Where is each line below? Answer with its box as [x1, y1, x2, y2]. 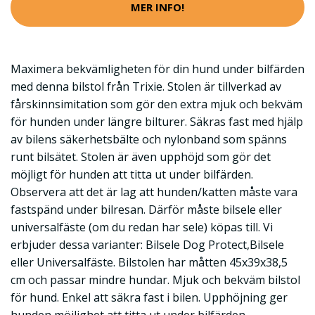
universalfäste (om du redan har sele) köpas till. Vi [11, 219, 273, 235]
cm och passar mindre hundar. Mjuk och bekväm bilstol [11, 271, 300, 288]
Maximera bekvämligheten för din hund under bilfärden [11, 60, 304, 77]
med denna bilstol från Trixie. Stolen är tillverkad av [11, 78, 281, 94]
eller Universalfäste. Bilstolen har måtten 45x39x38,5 [11, 254, 288, 270]
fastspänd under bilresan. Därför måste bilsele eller [11, 201, 282, 217]
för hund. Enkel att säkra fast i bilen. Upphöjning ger [11, 289, 288, 305]
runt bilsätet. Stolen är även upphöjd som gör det [11, 148, 271, 165]
